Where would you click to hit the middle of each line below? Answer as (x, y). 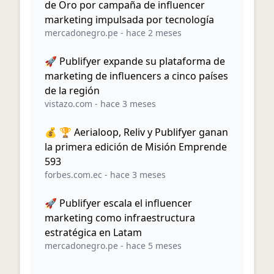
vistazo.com (68, 104)
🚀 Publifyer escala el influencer (118, 203)
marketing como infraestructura (120, 218)
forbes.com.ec (73, 175)
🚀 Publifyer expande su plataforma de (135, 61)
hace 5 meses (154, 246)
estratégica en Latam (93, 232)
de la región (72, 91)
